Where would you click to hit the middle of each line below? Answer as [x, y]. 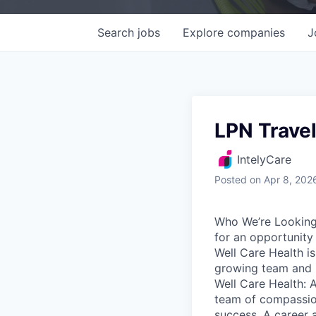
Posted [231, 179]
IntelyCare [264, 159]
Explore [205, 32]
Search [117, 32]
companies [256, 32]
